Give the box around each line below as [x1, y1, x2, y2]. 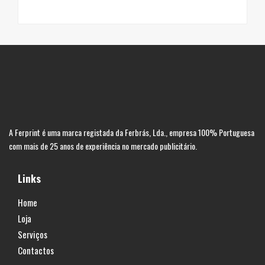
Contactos [18, 243, 54, 257]
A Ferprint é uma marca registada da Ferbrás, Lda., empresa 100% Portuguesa [9, 125, 254, 138]
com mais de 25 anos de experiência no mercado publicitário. [9, 139, 197, 152]
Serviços [18, 227, 47, 241]
